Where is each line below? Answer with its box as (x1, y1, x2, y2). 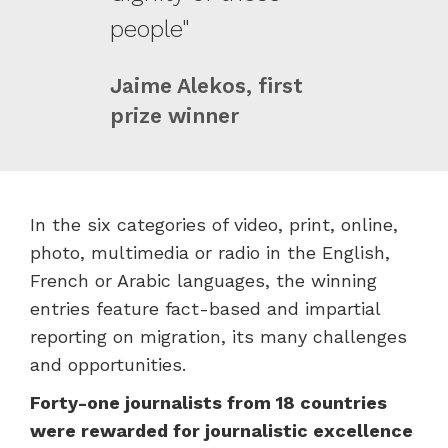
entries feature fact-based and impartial (30, 298, 380, 320)
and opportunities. (30, 354, 192, 376)
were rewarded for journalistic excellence (30, 420, 413, 442)
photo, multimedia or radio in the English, (30, 242, 390, 264)
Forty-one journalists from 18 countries (30, 392, 387, 414)
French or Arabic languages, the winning (30, 270, 377, 292)
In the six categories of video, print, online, (30, 214, 398, 236)
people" (110, 15, 190, 44)
